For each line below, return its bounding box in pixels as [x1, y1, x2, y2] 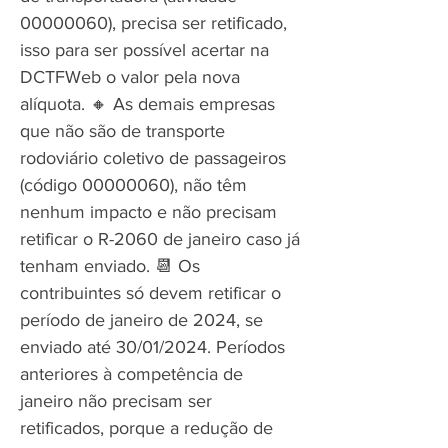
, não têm [174, 175, 247, 195]
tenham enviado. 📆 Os [20, 256, 200, 276]
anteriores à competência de [20, 364, 243, 384]
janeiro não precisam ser [20, 391, 212, 411]
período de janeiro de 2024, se [20, 310, 263, 330]
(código [20, 175, 82, 195]
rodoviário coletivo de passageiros [20, 148, 286, 168]
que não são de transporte [20, 121, 225, 141]
